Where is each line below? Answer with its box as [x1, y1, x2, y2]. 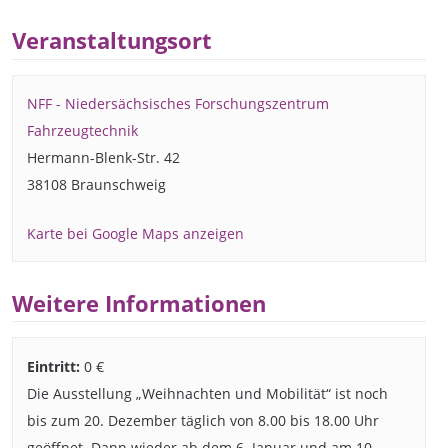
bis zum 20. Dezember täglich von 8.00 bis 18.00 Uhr [27, 410, 380, 430]
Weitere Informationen [11, 288, 266, 318]
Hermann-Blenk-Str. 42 [27, 148, 181, 168]
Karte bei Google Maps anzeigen [27, 223, 245, 243]
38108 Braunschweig [27, 175, 167, 195]
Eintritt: [27, 356, 81, 376]
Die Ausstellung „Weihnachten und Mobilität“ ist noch [27, 383, 389, 403]
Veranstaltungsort [11, 26, 212, 56]
